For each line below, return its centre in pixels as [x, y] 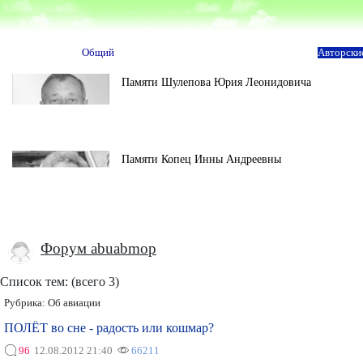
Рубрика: [26, 303]
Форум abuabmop [98, 248]
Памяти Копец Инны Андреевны [201, 159]
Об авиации [74, 303]
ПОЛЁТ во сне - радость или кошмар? [109, 328]
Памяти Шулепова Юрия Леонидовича [216, 82]
